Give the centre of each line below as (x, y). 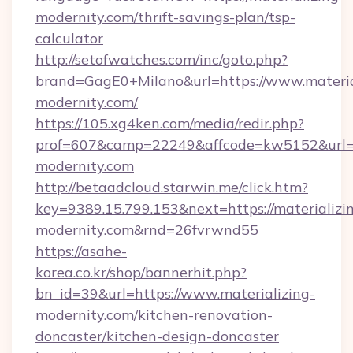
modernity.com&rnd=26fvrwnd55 (147, 230)
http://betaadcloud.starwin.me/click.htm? (172, 187)
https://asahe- (81, 251)
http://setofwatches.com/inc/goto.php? (162, 59)
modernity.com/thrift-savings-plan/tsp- (165, 17)
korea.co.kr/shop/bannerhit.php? (141, 272)
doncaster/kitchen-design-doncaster (157, 336)
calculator (69, 38)
